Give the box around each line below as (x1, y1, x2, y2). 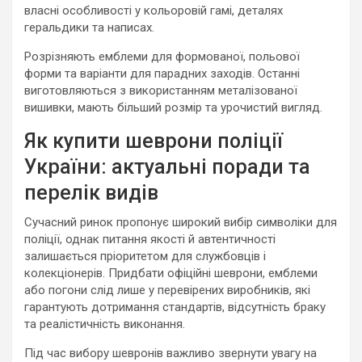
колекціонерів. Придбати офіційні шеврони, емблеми (24, 266, 318, 280)
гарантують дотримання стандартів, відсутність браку (24, 300, 326, 314)
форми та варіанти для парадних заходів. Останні (24, 66, 300, 81)
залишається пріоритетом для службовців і (24, 249, 266, 263)
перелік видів (24, 181, 158, 204)
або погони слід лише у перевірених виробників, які (24, 283, 310, 297)
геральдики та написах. (24, 20, 154, 35)
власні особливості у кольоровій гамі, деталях (24, 3, 283, 18)
